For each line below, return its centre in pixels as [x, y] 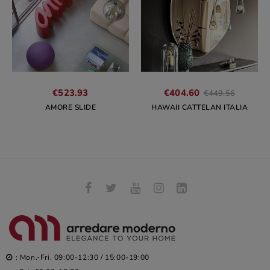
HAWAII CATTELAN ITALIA [199, 107]
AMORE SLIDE [71, 107]
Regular [252, 92]
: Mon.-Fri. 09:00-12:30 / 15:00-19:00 [82, 257]
